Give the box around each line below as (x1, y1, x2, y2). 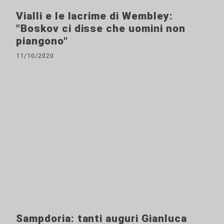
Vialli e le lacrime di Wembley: (16, 9, 173, 22)
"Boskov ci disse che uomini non (16, 22, 185, 34)
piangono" (16, 34, 68, 47)
